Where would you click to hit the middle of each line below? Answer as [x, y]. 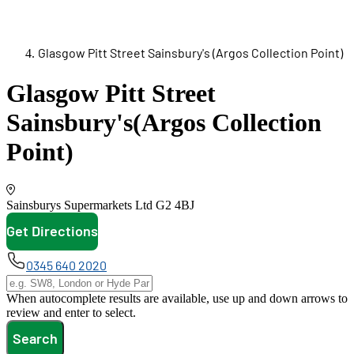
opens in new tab [153, 258]
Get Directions [52, 231]
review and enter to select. [71, 312]
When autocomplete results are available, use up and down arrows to [177, 298]
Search [35, 339]
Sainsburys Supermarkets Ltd [79, 205]
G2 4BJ [173, 205]
